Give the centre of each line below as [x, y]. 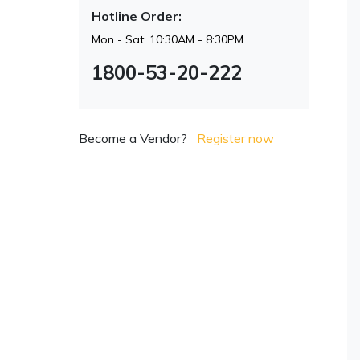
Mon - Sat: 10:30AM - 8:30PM [167, 39]
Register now [235, 138]
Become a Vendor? [133, 138]
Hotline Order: [136, 16]
